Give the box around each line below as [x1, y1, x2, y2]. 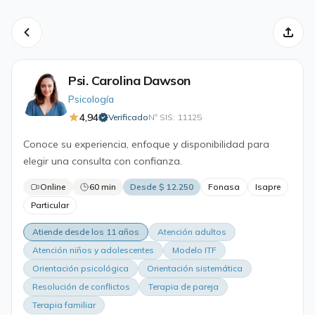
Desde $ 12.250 [130, 181, 193, 192]
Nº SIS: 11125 [148, 112, 202, 122]
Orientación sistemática [147, 263, 243, 274]
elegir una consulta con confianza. [23, 155, 182, 167]
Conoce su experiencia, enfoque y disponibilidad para [23, 138, 269, 150]
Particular [31, 200, 69, 210]
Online [40, 181, 65, 192]
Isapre [255, 181, 281, 192]
